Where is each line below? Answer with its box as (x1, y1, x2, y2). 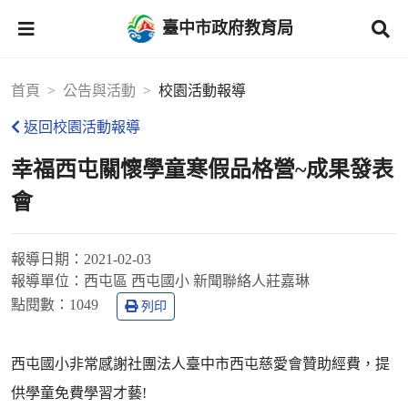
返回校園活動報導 (24, 119, 140, 135)
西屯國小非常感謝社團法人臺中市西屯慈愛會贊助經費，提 (11, 356, 390, 372)
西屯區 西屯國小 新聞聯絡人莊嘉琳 (84, 273, 310, 289)
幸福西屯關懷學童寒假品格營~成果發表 (11, 158, 393, 181)
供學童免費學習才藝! (11, 385, 147, 401)
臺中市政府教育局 (162, 18, 293, 37)
